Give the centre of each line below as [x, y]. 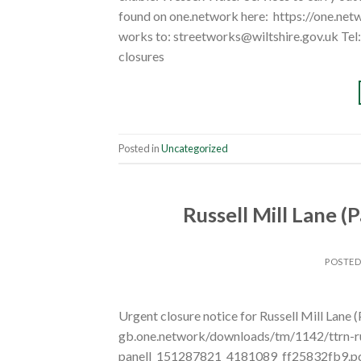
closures [141, 56]
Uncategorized [195, 148]
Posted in [140, 148]
